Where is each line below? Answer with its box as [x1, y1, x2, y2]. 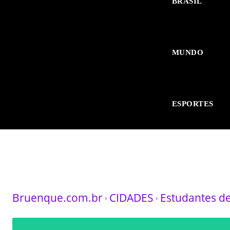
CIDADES [109, 190, 154, 205]
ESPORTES [171, 100, 214, 108]
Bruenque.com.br [12, 190, 103, 205]
